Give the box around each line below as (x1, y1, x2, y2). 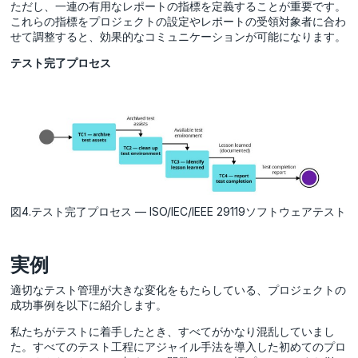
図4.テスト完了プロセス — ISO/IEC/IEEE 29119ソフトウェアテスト (10, 204, 347, 218)
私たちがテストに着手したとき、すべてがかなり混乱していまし (10, 324, 336, 338)
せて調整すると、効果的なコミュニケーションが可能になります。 (10, 29, 347, 43)
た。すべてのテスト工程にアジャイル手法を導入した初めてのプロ (10, 339, 347, 353)
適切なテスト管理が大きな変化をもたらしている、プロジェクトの (10, 282, 347, 296)
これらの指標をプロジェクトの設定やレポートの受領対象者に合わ (10, 14, 347, 28)
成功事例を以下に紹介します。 (10, 297, 168, 312)
